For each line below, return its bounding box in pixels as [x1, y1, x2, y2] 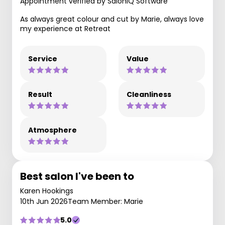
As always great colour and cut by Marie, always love [20, 14, 204, 24]
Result [28, 89, 52, 99]
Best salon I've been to [20, 169, 134, 183]
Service [28, 54, 57, 64]
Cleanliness [127, 89, 171, 99]
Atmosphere [28, 125, 77, 135]
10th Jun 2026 [20, 196, 68, 206]
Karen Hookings [20, 186, 73, 196]
